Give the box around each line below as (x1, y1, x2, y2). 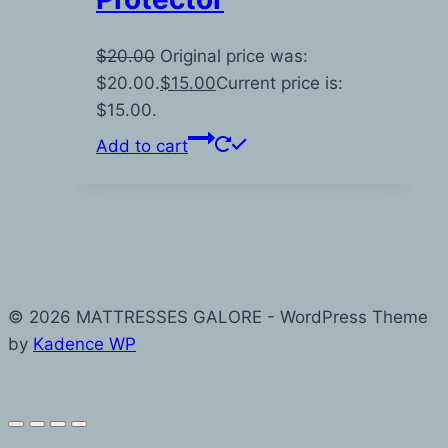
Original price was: (160, 46, 308, 67)
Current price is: (216, 73, 343, 94)
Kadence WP (33, 334, 136, 355)
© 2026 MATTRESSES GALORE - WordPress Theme (8, 307, 428, 328)
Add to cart (96, 136, 188, 157)
